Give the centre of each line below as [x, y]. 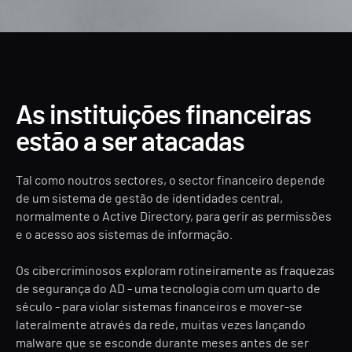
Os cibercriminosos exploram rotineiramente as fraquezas [175, 271]
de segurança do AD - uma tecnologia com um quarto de [168, 289]
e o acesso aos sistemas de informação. [124, 235]
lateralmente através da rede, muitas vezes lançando [161, 325]
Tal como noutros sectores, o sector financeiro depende [170, 181]
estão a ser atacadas [130, 143]
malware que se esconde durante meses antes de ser [162, 343]
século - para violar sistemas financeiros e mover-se [159, 307]
